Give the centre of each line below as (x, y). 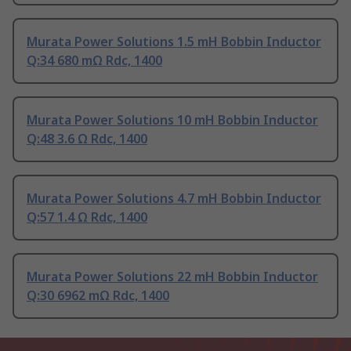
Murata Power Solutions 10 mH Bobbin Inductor (172, 120)
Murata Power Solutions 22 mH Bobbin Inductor (172, 277)
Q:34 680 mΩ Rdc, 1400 (94, 61)
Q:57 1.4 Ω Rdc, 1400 (87, 217)
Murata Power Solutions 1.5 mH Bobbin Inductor (174, 42)
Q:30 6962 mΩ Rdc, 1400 (98, 296)
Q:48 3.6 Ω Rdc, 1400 (87, 139)
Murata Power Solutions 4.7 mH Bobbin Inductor (174, 199)
